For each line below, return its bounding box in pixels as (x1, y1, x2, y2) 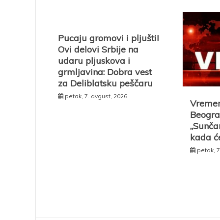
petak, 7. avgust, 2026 (65, 92, 127, 100)
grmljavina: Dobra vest (58, 66, 152, 78)
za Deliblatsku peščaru (58, 78, 153, 89)
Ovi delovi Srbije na (58, 44, 138, 55)
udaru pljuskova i (58, 55, 130, 66)
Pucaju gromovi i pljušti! (58, 32, 159, 44)
